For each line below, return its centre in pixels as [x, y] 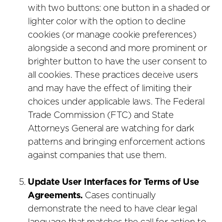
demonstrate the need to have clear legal [112, 209]
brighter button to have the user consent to [117, 62]
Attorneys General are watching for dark [111, 129]
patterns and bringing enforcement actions [116, 142]
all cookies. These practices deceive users [113, 76]
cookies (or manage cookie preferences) [112, 35]
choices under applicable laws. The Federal [116, 102]
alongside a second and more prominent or [117, 49]
